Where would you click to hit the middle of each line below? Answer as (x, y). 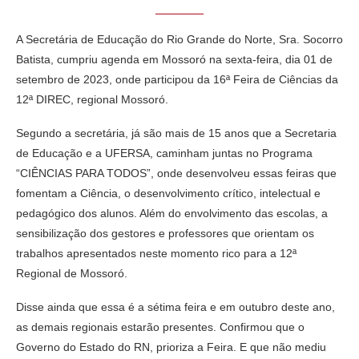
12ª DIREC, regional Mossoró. (92, 99)
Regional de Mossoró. (72, 273)
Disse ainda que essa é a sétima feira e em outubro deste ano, (175, 307)
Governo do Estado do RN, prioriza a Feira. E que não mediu (171, 347)
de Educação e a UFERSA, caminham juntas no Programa (164, 153)
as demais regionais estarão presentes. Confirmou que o (160, 327)
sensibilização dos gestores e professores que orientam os (165, 233)
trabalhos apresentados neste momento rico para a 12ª (156, 253)
